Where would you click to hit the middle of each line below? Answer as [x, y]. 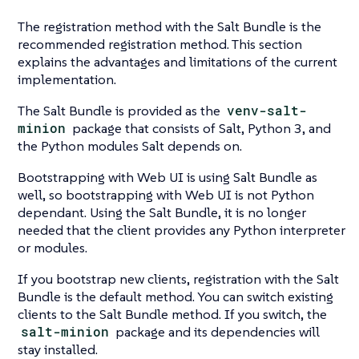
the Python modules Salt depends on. [130, 145]
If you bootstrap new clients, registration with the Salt [178, 278]
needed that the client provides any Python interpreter [182, 230]
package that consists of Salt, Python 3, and [200, 128]
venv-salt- [267, 110]
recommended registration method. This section [160, 44]
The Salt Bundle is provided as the [121, 110]
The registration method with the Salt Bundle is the [169, 26]
